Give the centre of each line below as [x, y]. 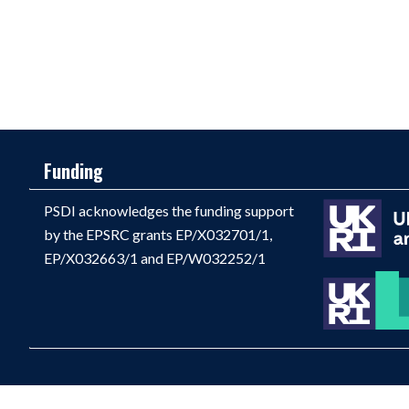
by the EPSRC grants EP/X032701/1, [158, 235]
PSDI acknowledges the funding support [169, 211]
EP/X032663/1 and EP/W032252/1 [155, 258]
